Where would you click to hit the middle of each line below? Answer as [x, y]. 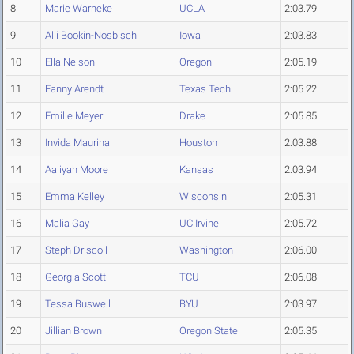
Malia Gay [67, 224]
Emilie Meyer [74, 116]
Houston [198, 143]
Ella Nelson [70, 62]
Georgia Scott [75, 277]
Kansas [196, 170]
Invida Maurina [77, 143]
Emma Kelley [75, 197]
